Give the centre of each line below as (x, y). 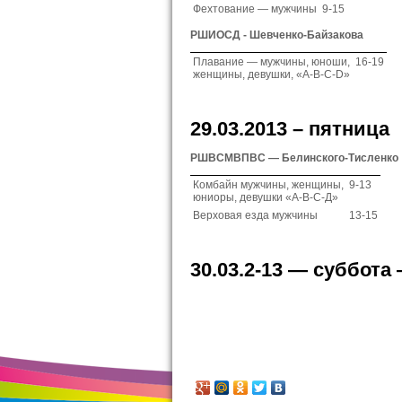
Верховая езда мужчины (255, 215)
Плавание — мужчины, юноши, (271, 62)
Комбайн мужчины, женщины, (268, 185)
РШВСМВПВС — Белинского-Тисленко (294, 158)
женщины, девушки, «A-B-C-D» (271, 74)
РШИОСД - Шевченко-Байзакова (277, 35)
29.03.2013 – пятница (290, 129)
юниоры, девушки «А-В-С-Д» (266, 197)
